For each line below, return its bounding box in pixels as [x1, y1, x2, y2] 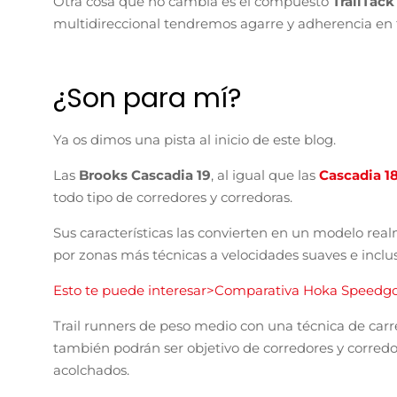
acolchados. [53, 361, 129, 378]
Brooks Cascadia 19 [79, 166, 211, 183]
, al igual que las [211, 166, 319, 183]
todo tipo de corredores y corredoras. [53, 188, 292, 206]
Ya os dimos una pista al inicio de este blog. [53, 130, 339, 148]
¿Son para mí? [53, 80, 241, 118]
